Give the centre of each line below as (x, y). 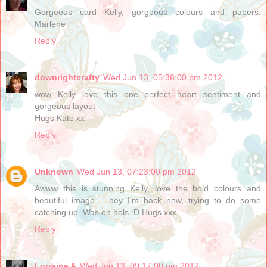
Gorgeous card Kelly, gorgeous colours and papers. (148, 12)
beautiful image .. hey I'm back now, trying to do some (148, 200)
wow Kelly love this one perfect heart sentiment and (148, 94)
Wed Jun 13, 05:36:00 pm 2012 (163, 77)
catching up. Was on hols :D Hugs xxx (105, 212)
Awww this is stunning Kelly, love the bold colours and (148, 188)
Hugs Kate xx (60, 118)
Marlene (50, 24)
